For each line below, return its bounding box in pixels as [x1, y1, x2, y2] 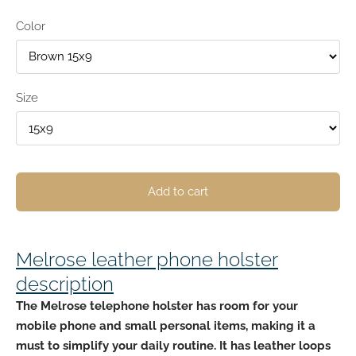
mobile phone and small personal [16, 318, 211, 333]
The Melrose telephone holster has [16, 298, 219, 313]
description [16, 272, 114, 296]
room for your [219, 298, 298, 313]
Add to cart [148, 184, 208, 199]
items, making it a [211, 318, 315, 333]
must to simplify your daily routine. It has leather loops [16, 338, 331, 353]
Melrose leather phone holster [16, 247, 278, 271]
